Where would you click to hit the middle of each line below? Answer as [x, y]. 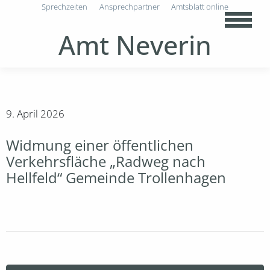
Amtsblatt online [199, 7]
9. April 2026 [35, 114]
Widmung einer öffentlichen [100, 145]
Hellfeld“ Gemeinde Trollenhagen [116, 178]
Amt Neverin [135, 45]
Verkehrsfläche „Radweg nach [106, 162]
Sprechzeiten [65, 7]
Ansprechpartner [129, 7]
